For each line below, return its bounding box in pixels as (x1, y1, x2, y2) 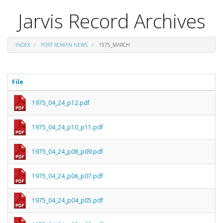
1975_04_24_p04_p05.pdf (32, 196, 103, 205)
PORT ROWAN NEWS (41, 41, 88, 48)
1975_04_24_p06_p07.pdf (32, 171, 103, 180)
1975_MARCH (97, 41, 130, 48)
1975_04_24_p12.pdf (32, 98, 90, 107)
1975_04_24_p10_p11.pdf (32, 122, 103, 131)
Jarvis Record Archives (17, 7, 206, 34)
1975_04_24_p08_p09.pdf (32, 147, 103, 156)
